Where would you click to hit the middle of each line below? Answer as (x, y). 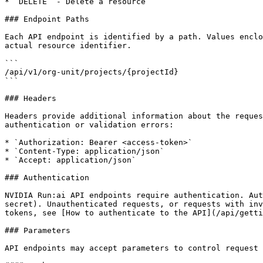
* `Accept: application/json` (70, 160)
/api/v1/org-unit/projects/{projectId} (92, 72)
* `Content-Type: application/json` (85, 151)
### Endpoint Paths (47, 19)
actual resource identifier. (68, 45)
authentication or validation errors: (89, 125)
